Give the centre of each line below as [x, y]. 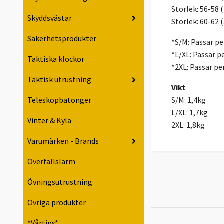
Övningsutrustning [60, 182]
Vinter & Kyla [49, 121]
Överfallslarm [51, 162]
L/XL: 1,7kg [190, 112]
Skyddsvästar [50, 18]
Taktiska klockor [56, 59]
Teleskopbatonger [59, 100]
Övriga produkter [57, 203]
